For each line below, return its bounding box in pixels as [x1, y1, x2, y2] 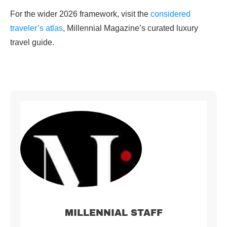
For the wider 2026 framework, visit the [10, 10, 150, 19]
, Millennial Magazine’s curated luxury [63, 24, 198, 33]
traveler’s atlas [10, 24, 63, 33]
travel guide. [10, 38, 54, 47]
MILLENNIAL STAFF [64, 208, 163, 218]
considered [150, 10, 191, 19]
